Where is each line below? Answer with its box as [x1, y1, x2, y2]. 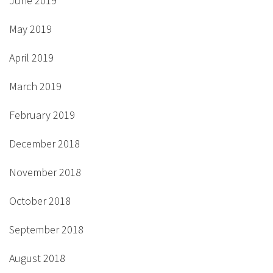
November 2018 [9, 165, 81, 179]
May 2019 [9, 22, 52, 36]
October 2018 [9, 194, 71, 208]
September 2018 [9, 222, 83, 236]
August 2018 [9, 251, 65, 265]
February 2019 [9, 108, 75, 122]
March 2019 [9, 79, 62, 93]
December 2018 [9, 136, 80, 151]
